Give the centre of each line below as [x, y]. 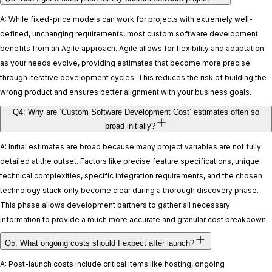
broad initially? [130, 126]
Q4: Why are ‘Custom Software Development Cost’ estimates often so [136, 112]
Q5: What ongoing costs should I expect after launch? [100, 243]
